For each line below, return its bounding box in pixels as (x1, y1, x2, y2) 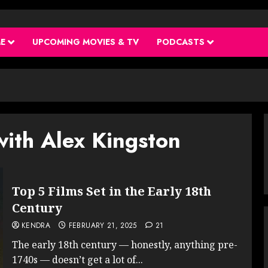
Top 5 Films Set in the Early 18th (11, 182, 211, 199)
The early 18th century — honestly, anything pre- (11, 237, 237, 251)
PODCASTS (157, 35, 205, 48)
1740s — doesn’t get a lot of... (11, 252, 143, 266)
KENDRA (21, 220, 50, 231)
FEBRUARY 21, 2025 (68, 220, 137, 231)
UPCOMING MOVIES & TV (32, 35, 139, 48)
